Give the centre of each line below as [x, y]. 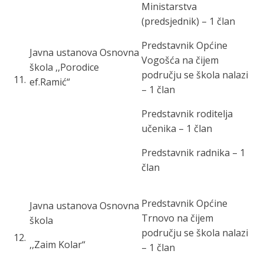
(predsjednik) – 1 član [188, 21]
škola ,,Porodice [64, 67]
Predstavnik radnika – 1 [193, 153]
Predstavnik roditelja [187, 114]
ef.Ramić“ [50, 82]
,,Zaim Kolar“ [57, 245]
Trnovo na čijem [177, 218]
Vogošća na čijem [180, 60]
